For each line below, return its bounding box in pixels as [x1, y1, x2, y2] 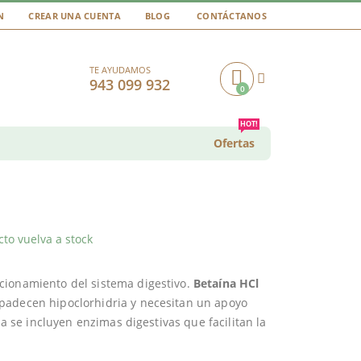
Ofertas [214, 135, 255, 151]
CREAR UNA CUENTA [28, 9, 121, 22]
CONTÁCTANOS [196, 9, 267, 22]
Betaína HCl [193, 276, 259, 292]
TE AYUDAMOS [89, 63, 151, 76]
